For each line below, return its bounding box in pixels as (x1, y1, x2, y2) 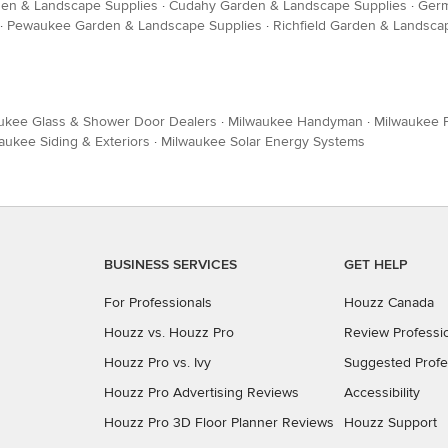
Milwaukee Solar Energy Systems (161, 133, 365, 151)
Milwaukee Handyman (228, 113, 363, 131)
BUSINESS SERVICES (104, 256, 237, 274)
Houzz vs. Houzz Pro (104, 324, 234, 342)
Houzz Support (344, 414, 437, 432)
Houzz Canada (344, 294, 434, 312)
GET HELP (344, 256, 408, 274)
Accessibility (344, 384, 420, 402)
